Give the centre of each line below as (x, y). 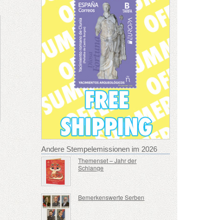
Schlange (91, 167)
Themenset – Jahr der (108, 160)
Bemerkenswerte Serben (111, 197)
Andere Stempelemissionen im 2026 (99, 149)
